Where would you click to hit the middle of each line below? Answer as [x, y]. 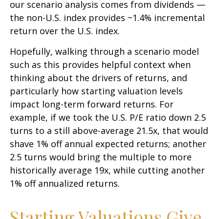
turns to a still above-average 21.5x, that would [109, 131]
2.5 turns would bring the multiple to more [101, 157]
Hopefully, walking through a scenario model [104, 52]
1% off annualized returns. [65, 184]
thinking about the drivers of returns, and [99, 78]
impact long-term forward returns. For [92, 104]
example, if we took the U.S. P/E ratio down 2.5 [108, 118]
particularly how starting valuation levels [96, 91]
